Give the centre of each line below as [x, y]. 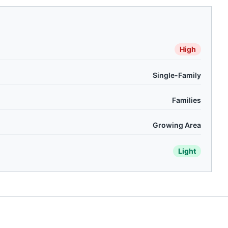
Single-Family [177, 75]
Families [187, 100]
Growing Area [177, 125]
